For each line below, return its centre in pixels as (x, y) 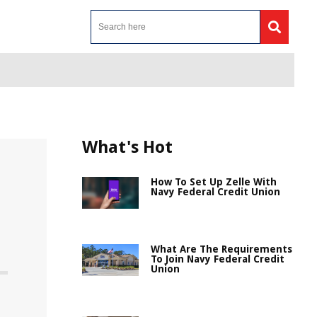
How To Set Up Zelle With (214, 182)
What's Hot (127, 147)
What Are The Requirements (221, 249)
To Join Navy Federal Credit (218, 259)
